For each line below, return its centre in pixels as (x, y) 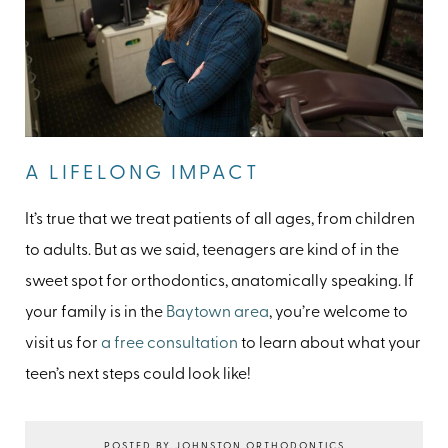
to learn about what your (329, 343)
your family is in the (95, 312)
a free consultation (169, 343)
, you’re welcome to (338, 312)
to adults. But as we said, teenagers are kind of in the (212, 250)
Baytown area (217, 312)
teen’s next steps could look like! (138, 374)
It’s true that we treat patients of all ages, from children (220, 219)
